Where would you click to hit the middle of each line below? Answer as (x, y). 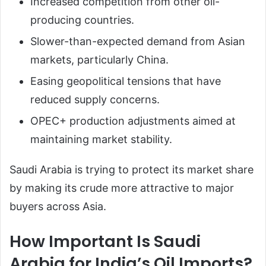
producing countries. (82, 20)
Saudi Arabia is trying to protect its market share (132, 170)
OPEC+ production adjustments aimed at (133, 121)
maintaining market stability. (101, 140)
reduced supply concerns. (95, 100)
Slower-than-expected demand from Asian (138, 42)
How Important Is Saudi (105, 242)
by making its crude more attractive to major (122, 188)
